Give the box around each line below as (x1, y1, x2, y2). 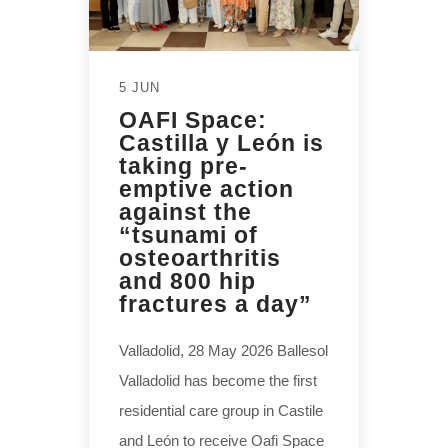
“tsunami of (119, 221, 258, 248)
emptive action (119, 175, 294, 202)
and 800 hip (119, 267, 256, 294)
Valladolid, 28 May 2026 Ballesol (119, 341, 328, 359)
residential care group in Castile (119, 401, 323, 419)
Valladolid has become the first (119, 371, 317, 389)
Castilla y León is (119, 129, 324, 156)
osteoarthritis (119, 244, 281, 271)
